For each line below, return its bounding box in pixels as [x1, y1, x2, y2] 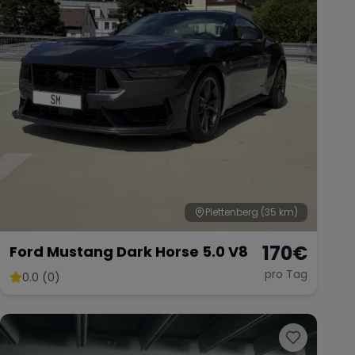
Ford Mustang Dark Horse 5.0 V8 [10, 241, 248, 261]
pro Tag [265, 265, 307, 282]
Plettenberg [205, 204, 258, 219]
